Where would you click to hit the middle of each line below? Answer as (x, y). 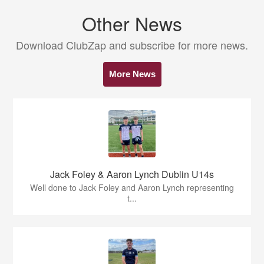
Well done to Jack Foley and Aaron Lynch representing (132, 187)
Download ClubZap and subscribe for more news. (132, 45)
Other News (132, 23)
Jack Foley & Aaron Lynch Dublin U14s (132, 174)
